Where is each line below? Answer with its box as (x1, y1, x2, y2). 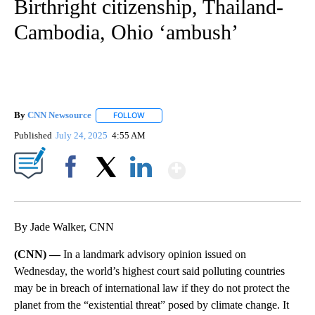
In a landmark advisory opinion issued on (63, 247, 246, 260)
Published (14, 129, 52, 141)
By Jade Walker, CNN (14, 220, 114, 233)
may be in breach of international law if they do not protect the (14, 281, 290, 294)
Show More (184, 151, 296, 177)
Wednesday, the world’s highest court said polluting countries (14, 264, 285, 277)
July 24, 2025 (56, 129, 110, 141)
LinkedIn (124, 185, 157, 196)
